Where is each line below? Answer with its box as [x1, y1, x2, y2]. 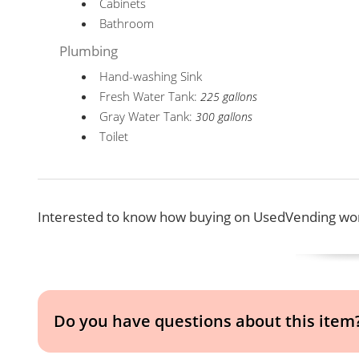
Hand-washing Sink [99, 68, 203, 84]
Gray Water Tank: [99, 108, 196, 124]
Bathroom [99, 15, 155, 31]
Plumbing [59, 42, 119, 60]
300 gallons [196, 110, 253, 124]
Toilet [99, 128, 129, 144]
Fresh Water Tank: [99, 88, 201, 104]
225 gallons [200, 90, 258, 104]
